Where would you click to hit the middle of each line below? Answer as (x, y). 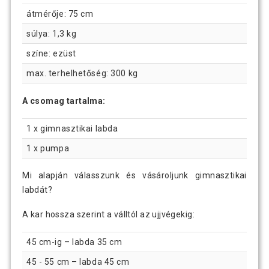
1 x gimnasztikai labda (72, 128)
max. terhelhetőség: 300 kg (82, 73)
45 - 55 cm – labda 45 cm (78, 261)
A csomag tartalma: (64, 101)
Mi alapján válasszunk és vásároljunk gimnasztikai (134, 176)
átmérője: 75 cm (60, 14)
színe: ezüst (51, 53)
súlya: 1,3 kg (52, 33)
